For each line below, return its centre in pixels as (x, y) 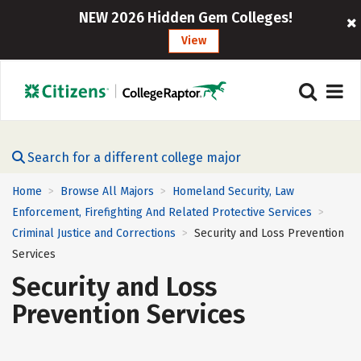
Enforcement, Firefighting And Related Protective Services (162, 213)
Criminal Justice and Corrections (94, 234)
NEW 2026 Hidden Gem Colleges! (186, 18)
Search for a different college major (134, 158)
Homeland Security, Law (233, 191)
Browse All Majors (107, 191)
